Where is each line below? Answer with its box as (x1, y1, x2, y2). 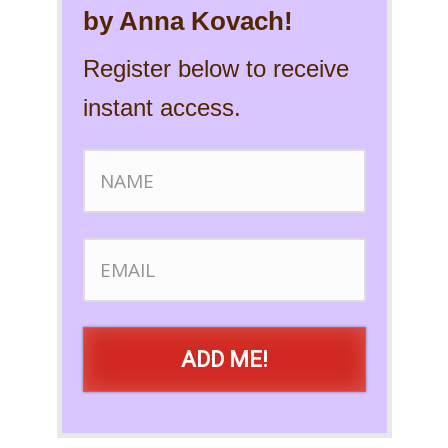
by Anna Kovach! (82, 6, 293, 37)
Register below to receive (82, 55, 349, 83)
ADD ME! (180, 347, 268, 373)
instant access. (82, 94, 241, 122)
